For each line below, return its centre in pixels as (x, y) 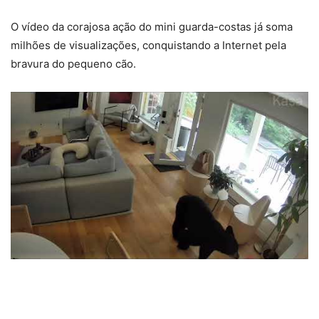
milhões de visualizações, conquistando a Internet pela (148, 45)
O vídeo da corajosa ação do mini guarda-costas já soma (152, 27)
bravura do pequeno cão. (73, 64)
